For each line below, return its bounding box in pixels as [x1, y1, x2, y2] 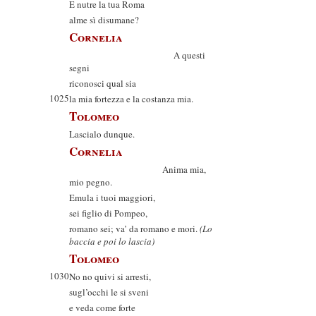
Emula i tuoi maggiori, [69, 191, 155, 204]
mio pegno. [69, 176, 112, 188]
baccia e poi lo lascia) [69, 235, 154, 248]
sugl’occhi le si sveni [69, 286, 149, 298]
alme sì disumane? [69, 13, 139, 26]
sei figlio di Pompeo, [69, 207, 147, 219]
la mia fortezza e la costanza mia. [69, 92, 193, 105]
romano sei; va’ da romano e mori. [69, 222, 200, 235]
